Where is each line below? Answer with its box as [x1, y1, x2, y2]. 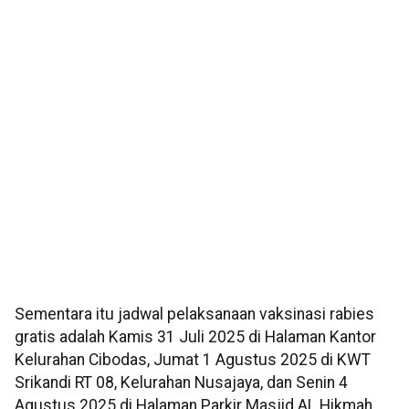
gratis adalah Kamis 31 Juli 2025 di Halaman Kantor [15, 327, 376, 346]
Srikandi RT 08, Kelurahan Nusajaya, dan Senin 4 [15, 372, 348, 392]
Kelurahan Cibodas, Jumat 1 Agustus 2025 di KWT [15, 350, 371, 369]
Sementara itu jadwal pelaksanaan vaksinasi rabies [15, 304, 374, 323]
